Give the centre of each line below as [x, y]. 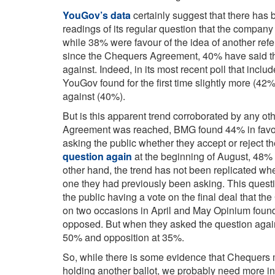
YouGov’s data [97, 15]
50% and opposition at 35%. [123, 237]
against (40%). [94, 96]
